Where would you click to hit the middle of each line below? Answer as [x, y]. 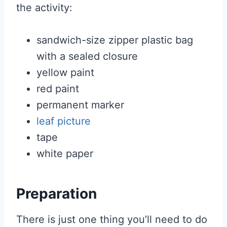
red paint [58, 89]
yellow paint [65, 72]
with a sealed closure [87, 56]
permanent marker [80, 105]
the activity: [44, 8]
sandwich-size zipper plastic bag [115, 40]
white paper [65, 154]
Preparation [56, 194]
